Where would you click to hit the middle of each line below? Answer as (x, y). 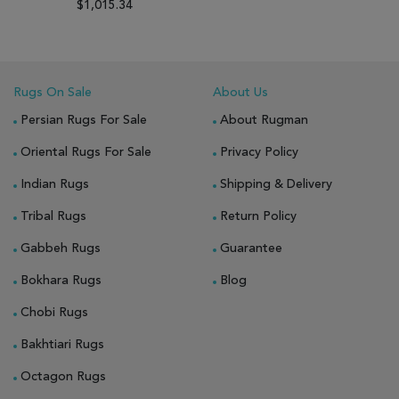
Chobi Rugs (54, 312)
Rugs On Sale (53, 92)
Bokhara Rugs (61, 280)
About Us (240, 92)
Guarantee (251, 248)
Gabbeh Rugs (61, 248)
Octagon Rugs (63, 376)
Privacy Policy (259, 152)
